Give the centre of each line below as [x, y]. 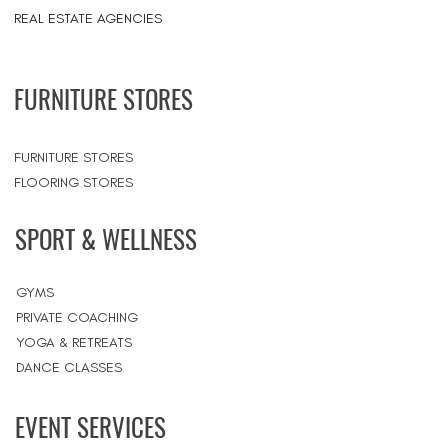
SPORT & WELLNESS [106, 238]
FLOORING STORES [73, 182]
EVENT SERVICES [90, 426]
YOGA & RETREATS [74, 342]
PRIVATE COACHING [77, 317]
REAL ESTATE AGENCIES [88, 18]
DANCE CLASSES [69, 367]
